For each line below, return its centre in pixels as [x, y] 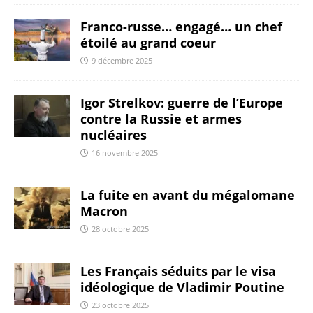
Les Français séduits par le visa [178, 271]
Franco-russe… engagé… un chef [181, 27]
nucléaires [114, 135]
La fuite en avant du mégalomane [188, 195]
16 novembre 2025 [125, 153]
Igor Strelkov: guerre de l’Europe [182, 103]
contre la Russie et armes [161, 119]
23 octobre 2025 [120, 305]
